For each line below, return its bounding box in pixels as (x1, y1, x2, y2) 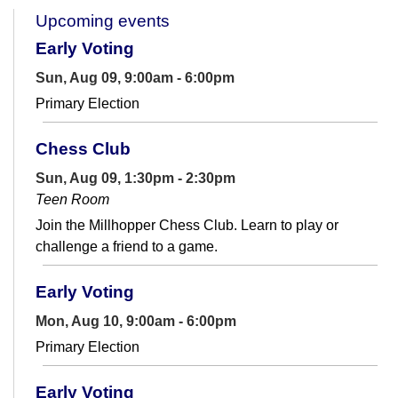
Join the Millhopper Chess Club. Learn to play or (36, 218, 338, 234)
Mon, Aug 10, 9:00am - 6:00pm (36, 314, 236, 330)
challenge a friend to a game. (36, 239, 218, 255)
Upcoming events (36, 12, 170, 31)
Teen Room (36, 192, 109, 208)
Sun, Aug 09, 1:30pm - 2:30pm (36, 171, 235, 187)
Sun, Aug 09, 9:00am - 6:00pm (36, 70, 235, 86)
